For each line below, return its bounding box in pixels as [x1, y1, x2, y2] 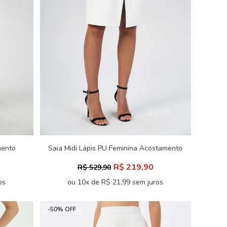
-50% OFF [48, 205, 76, 213]
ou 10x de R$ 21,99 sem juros [67, 177, 163, 187]
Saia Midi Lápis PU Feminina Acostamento [48, 143, 182, 153]
